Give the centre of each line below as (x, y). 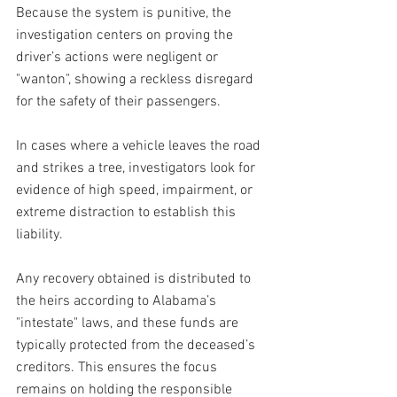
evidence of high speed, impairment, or (136, 191)
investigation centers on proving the (126, 36)
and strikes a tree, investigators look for (137, 169)
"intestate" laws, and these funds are (129, 324)
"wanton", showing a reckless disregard (136, 80)
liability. (41, 235)
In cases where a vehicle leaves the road (140, 147)
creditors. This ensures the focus (118, 368)
